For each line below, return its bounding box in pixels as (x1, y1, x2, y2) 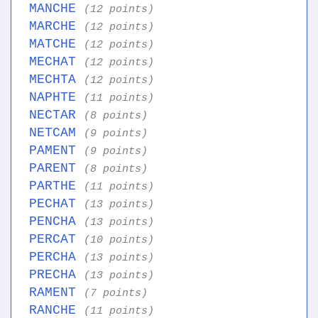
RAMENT (29, 285, 84, 300)
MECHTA (29, 72, 84, 87)
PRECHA (29, 268, 84, 283)
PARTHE (29, 179, 84, 194)
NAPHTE (29, 90, 84, 105)
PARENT (29, 161, 84, 176)
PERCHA (29, 250, 84, 265)
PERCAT (29, 232, 84, 247)
